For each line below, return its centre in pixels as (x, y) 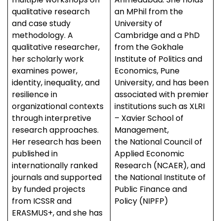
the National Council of (158, 142)
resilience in (35, 94)
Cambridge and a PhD (157, 35)
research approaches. (55, 130)
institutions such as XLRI (160, 106)
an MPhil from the (149, 12)
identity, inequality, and (56, 83)
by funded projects (49, 189)
